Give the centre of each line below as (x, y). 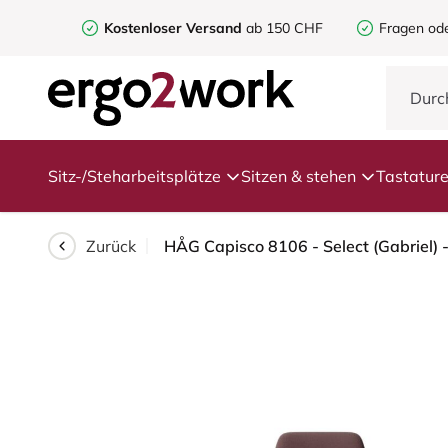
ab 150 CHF (282, 28)
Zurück (111, 246)
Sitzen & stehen (298, 176)
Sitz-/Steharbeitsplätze (134, 176)
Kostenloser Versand (173, 28)
